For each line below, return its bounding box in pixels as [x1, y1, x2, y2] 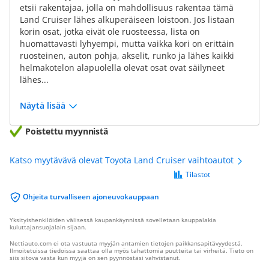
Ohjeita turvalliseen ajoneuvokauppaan [23, 192, 159, 202]
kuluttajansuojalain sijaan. [10, 223, 86, 231]
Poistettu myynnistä [25, 125, 108, 137]
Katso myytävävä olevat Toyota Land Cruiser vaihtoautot [10, 154, 236, 166]
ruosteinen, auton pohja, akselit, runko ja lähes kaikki [20, 50, 234, 61]
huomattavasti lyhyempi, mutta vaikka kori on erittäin [20, 38, 234, 49]
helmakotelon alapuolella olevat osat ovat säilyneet [20, 62, 225, 73]
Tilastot [186, 169, 210, 180]
